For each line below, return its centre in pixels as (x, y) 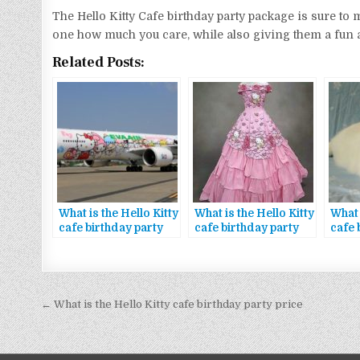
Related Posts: (99, 63)
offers (76, 257)
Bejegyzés (91, 307)
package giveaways (248, 243)
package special (102, 243)
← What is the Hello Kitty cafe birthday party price (172, 305)
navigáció (91, 330)
